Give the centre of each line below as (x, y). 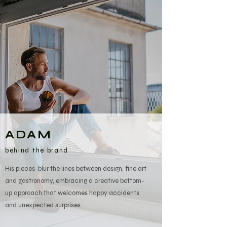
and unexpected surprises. (44, 205)
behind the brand (37, 150)
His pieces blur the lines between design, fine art (76, 169)
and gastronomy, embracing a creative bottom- (75, 181)
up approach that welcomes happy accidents (72, 193)
